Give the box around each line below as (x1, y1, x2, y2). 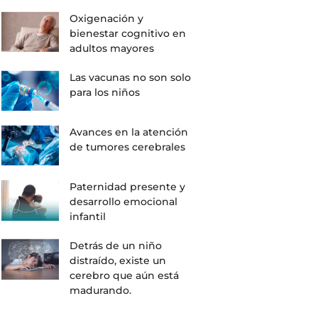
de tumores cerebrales (70, 141, 186, 154)
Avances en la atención (70, 126, 189, 139)
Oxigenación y (70, 12, 144, 25)
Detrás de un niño (70, 239, 163, 253)
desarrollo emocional (70, 195, 178, 209)
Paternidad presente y (70, 180, 186, 194)
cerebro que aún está (70, 269, 180, 283)
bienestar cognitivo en (70, 27, 187, 40)
